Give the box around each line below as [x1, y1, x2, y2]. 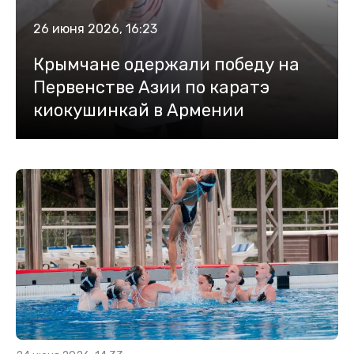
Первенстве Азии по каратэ [33, 77, 269, 99]
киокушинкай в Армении [33, 100, 244, 122]
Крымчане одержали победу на [33, 54, 299, 76]
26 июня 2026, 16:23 [33, 21, 157, 37]
